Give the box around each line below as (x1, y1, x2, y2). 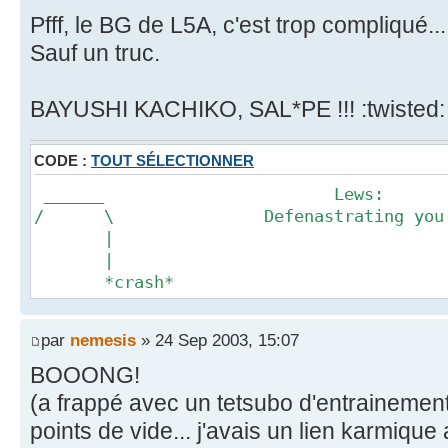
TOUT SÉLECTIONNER (91, 151, 254, 169)
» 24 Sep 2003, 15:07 (136, 330, 299, 351)
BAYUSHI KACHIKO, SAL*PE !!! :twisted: (30, 95, 445, 122)
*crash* (34, 271, 174, 292)
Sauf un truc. (30, 39, 160, 66)
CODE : (34, 151, 91, 169)
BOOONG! (30, 362, 140, 389)
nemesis (70, 330, 136, 351)
